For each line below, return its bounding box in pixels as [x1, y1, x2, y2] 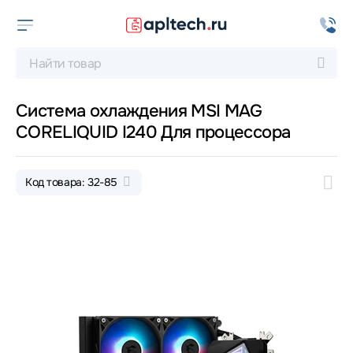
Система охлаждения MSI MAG [16, 100, 262, 122]
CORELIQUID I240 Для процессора [16, 121, 291, 143]
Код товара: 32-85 [25, 175, 121, 189]
